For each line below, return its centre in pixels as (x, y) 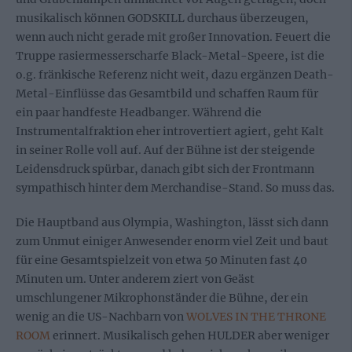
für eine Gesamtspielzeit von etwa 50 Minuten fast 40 (161, 260)
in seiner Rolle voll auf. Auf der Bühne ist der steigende (165, 150)
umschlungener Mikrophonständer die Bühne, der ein (162, 298)
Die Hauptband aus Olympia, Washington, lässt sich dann (172, 222)
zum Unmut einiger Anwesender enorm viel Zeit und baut (172, 241)
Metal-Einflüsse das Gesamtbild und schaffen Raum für (167, 93)
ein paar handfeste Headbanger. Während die (139, 112)
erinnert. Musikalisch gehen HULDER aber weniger (190, 335)
